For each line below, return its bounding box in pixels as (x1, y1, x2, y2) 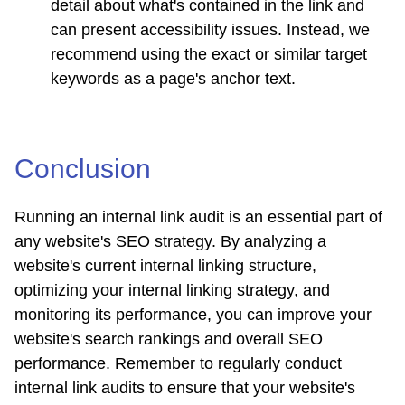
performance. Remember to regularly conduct (14, 354, 342, 373)
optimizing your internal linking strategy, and (14, 281, 330, 300)
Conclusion (14, 154, 151, 184)
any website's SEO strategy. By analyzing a (14, 232, 326, 251)
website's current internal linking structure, (14, 257, 316, 276)
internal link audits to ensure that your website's (14, 379, 355, 398)
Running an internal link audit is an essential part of (14, 208, 382, 227)
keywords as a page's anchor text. (51, 70, 296, 89)
